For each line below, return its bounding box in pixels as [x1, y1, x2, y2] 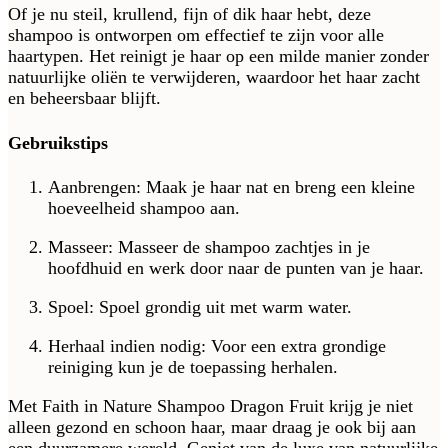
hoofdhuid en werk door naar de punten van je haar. [48, 258, 424, 279]
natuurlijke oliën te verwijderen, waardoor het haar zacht [8, 66, 420, 87]
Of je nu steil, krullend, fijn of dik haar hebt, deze [8, 3, 371, 24]
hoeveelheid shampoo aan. [48, 198, 240, 219]
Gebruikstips [8, 132, 108, 153]
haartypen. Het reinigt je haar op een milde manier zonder [8, 45, 429, 66]
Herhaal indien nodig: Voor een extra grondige [48, 336, 386, 357]
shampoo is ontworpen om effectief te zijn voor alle [8, 24, 384, 45]
